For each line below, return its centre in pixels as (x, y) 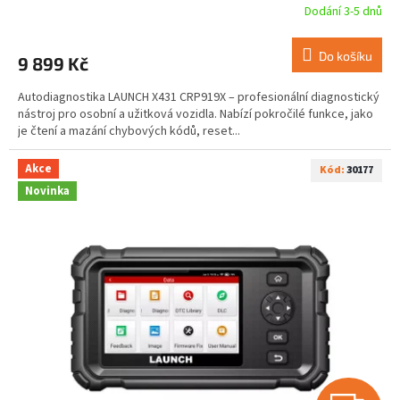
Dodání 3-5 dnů (343, 11)
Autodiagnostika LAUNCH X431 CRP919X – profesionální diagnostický (199, 97)
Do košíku (346, 56)
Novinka (47, 192)
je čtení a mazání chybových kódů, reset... (129, 131)
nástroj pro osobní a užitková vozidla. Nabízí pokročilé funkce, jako (196, 114)
